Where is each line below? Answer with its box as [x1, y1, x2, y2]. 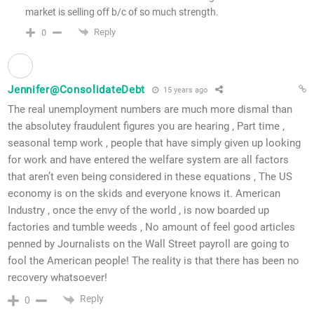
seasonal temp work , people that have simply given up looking [8, 137, 301, 150]
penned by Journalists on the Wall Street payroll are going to [8, 238, 290, 251]
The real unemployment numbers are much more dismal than [8, 103, 293, 116]
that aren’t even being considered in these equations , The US [8, 170, 293, 184]
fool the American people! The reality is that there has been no [8, 254, 300, 268]
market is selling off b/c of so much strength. [25, 6, 219, 18]
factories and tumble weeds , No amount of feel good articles [8, 221, 296, 234]
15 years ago [161, 85, 208, 95]
